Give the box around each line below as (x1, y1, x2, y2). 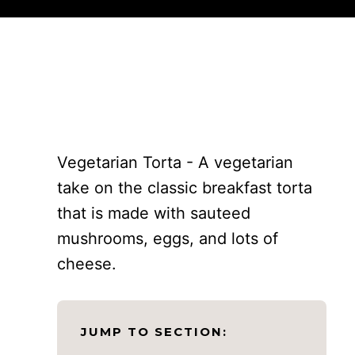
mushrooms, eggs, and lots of (57, 229, 278, 248)
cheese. (57, 254, 116, 273)
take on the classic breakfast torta (57, 178, 312, 197)
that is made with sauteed (57, 204, 250, 223)
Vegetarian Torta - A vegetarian (57, 153, 293, 172)
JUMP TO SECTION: (81, 324, 227, 339)
